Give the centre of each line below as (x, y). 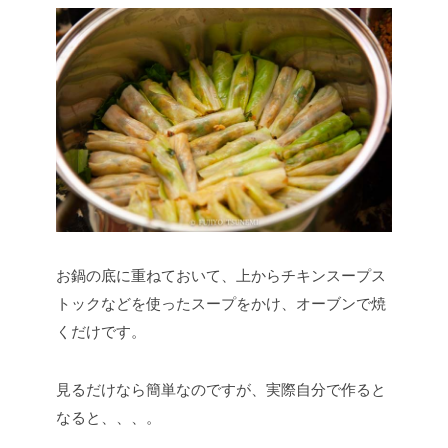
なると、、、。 (108, 418)
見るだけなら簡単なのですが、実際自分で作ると (221, 390)
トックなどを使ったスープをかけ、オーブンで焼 (221, 304)
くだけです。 (101, 332)
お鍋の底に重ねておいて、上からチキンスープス (221, 276)
